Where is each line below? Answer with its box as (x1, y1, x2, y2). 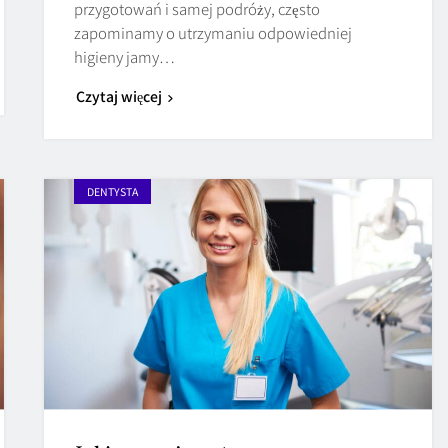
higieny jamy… (74, 45, 176, 67)
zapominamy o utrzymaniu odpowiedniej (74, 21, 353, 43)
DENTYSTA (87, 183, 139, 199)
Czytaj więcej (76, 85, 163, 106)
